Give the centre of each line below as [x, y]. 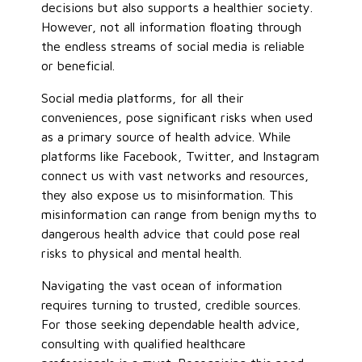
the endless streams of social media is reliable [173, 46]
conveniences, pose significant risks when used [177, 118]
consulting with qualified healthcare [144, 344]
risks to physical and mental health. [142, 253]
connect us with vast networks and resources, [175, 176]
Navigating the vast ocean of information [162, 286]
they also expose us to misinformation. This [168, 195]
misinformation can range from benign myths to [179, 215]
